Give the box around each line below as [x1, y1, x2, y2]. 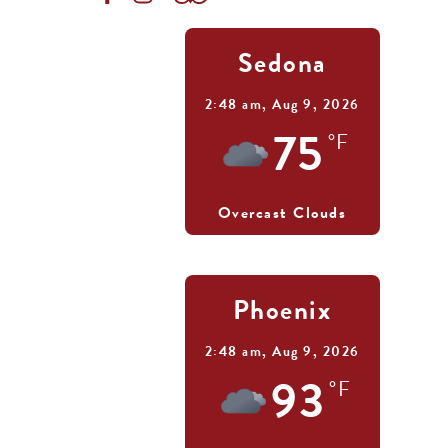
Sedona [237, 43, 327, 84]
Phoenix [232, 290, 332, 331]
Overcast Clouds [217, 201, 347, 226]
